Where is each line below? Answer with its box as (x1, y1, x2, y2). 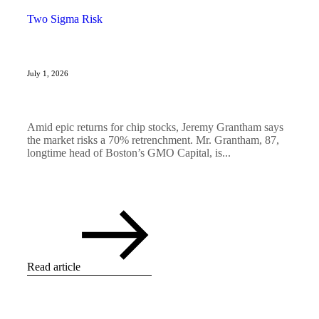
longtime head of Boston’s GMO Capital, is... (27, 147, 231, 159)
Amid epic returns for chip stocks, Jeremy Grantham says (27, 121, 283, 134)
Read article (27, 261, 80, 273)
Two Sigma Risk (27, 13, 103, 26)
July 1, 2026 (27, 69, 68, 78)
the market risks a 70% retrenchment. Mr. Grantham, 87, (27, 134, 279, 147)
